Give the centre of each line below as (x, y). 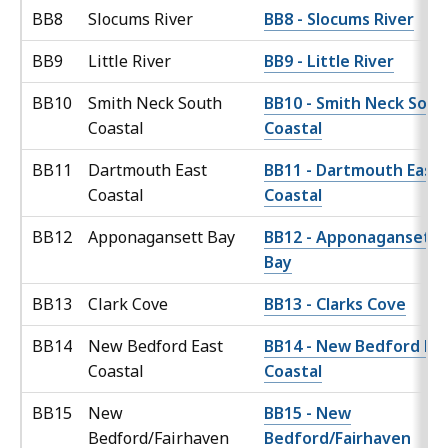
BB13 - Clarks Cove (335, 304)
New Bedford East (155, 346)
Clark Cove (130, 304)
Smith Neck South (155, 103)
